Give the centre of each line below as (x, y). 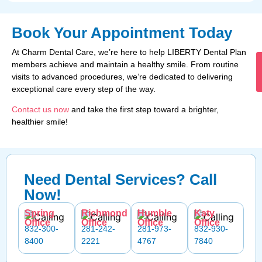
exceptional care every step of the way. (84, 89)
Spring (39, 213)
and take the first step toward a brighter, (144, 110)
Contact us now (40, 110)
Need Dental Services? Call (120, 180)
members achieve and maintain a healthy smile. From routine (125, 64)
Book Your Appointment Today (122, 32)
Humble (155, 213)
